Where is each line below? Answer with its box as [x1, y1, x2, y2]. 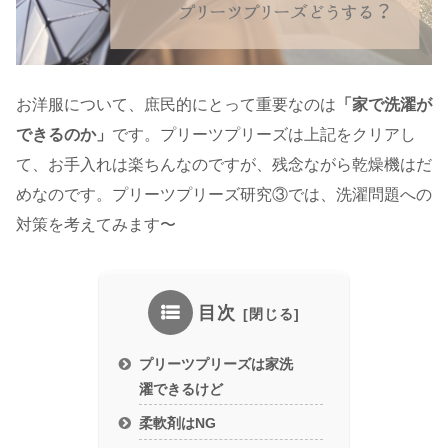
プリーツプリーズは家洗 [139, 355, 294, 372]
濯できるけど [139, 380, 224, 397]
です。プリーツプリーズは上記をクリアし [112, 126, 416, 144]
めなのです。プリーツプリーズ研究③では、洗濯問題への [16, 186, 432, 204]
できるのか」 [16, 126, 112, 144]
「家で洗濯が [336, 96, 432, 114]
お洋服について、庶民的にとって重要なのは [16, 96, 336, 114]
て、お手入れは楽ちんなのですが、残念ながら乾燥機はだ [16, 156, 432, 174]
